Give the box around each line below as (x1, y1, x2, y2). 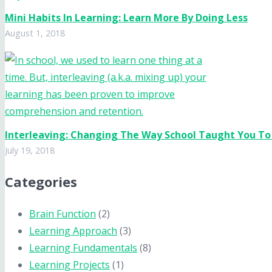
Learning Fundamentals (29, 240, 137, 254)
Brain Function (29, 206, 96, 220)
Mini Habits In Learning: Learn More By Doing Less (5, 11, 248, 25)
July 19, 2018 (5, 144, 55, 156)
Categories (5, 172, 77, 191)
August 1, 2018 (5, 27, 65, 39)
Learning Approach (29, 223, 117, 237)
